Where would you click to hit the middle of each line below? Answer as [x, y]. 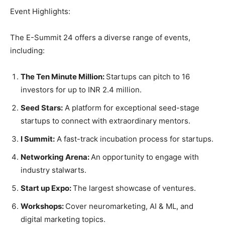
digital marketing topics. [63, 219]
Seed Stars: [42, 107]
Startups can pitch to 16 [148, 76]
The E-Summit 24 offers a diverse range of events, [100, 37]
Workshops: [43, 206]
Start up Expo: [47, 188]
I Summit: [38, 139]
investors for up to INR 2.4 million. [81, 89]
